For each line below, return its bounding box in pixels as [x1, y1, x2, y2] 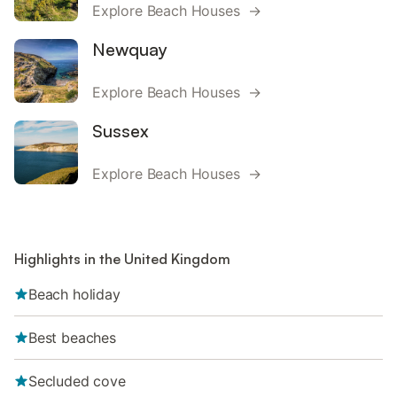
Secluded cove [28, 372, 126, 390]
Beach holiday [28, 285, 121, 303]
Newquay [92, 38, 167, 60]
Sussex [92, 120, 149, 142]
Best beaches [28, 329, 116, 346]
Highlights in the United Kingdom [14, 250, 230, 268]
